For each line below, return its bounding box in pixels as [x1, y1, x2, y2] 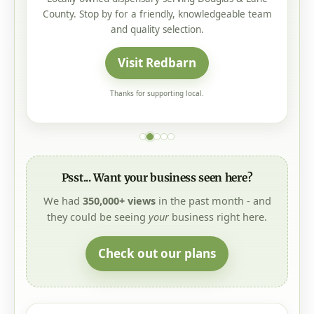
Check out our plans [98, 245, 216, 262]
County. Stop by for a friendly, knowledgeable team [42, 8, 272, 21]
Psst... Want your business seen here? [61, 171, 253, 185]
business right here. [169, 210, 267, 224]
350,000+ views [82, 193, 156, 208]
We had [43, 193, 83, 208]
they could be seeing [47, 210, 149, 224]
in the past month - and [155, 193, 271, 208]
